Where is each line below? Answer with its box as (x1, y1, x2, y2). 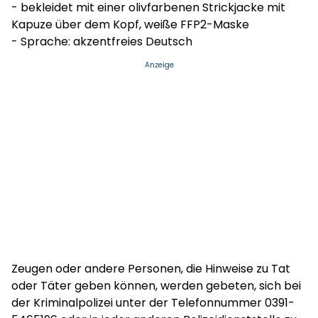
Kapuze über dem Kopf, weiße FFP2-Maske (11, 16, 249, 33)
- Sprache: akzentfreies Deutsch (11, 33, 192, 50)
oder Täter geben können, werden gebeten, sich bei (11, 278, 301, 294)
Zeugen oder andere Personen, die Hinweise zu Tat (11, 261, 290, 277)
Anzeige (144, 60, 174, 70)
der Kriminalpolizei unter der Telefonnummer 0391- (11, 295, 295, 311)
